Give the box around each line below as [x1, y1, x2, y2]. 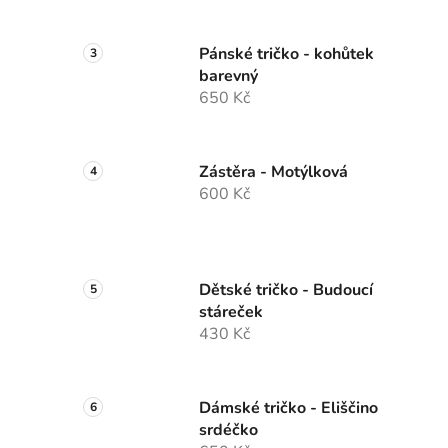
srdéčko [199, 419, 258, 442]
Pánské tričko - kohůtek [199, 43, 374, 66]
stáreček [199, 301, 263, 324]
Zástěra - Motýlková [199, 161, 348, 184]
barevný [199, 65, 258, 88]
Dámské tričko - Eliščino [199, 397, 378, 420]
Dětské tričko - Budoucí [199, 279, 373, 302]
